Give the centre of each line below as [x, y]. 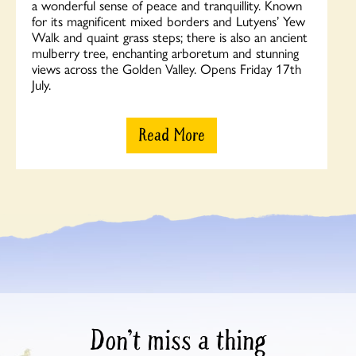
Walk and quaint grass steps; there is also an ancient [170, 37]
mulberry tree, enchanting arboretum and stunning [165, 53]
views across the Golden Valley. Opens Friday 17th [166, 69]
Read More [172, 135]
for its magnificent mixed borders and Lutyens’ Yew [168, 21]
